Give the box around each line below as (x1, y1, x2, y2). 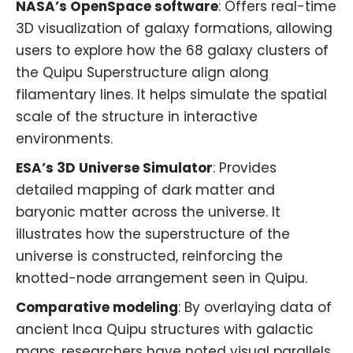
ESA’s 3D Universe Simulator (16, 158, 213, 177)
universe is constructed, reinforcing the (16, 246, 283, 266)
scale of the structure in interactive (16, 106, 258, 126)
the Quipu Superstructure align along (16, 62, 269, 82)
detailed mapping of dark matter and (16, 180, 275, 199)
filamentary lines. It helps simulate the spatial (16, 84, 327, 104)
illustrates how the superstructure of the (16, 224, 290, 243)
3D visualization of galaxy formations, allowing (16, 18, 333, 38)
